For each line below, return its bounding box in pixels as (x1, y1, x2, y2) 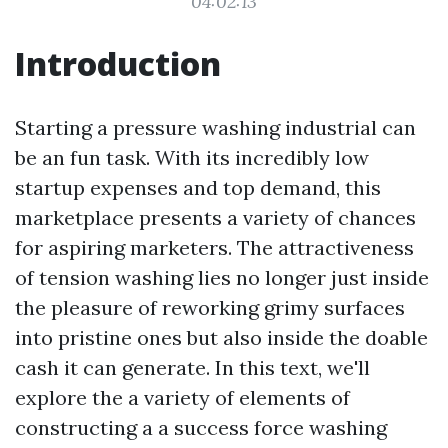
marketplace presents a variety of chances (15, 205, 416, 230)
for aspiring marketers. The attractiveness (15, 235, 414, 260)
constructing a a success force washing (15, 415, 387, 440)
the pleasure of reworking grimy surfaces (15, 295, 405, 320)
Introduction (15, 42, 221, 85)
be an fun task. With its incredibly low (15, 145, 369, 170)
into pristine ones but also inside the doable (15, 325, 428, 350)
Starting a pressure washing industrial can (15, 115, 416, 140)
